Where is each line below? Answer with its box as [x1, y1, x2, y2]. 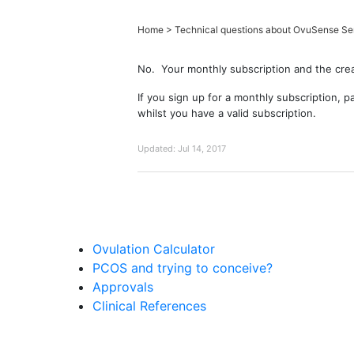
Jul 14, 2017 [178, 142, 226, 154]
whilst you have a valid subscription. [137, 106, 316, 119]
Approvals [92, 278, 153, 295]
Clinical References [92, 297, 206, 314]
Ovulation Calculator [92, 240, 215, 257]
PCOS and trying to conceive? [92, 259, 273, 276]
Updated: [137, 142, 175, 154]
